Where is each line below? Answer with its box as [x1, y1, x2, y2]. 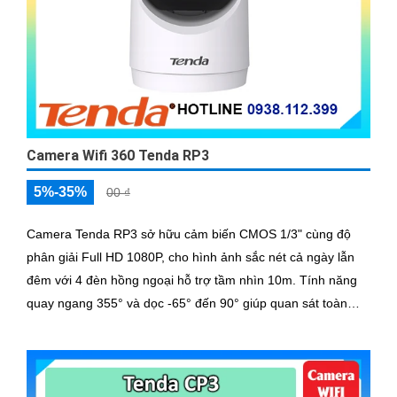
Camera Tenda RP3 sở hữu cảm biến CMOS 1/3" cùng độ [27, 226, 351, 241]
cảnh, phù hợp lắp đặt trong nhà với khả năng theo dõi [27, 318, 332, 333]
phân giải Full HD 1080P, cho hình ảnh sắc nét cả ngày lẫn [27, 249, 354, 264]
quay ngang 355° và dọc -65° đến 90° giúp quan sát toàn [27, 295, 347, 310]
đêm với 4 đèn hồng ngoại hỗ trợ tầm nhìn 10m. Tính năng [27, 272, 300, 287]
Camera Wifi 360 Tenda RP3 [27, 146, 209, 164]
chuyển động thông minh [27, 341, 166, 356]
